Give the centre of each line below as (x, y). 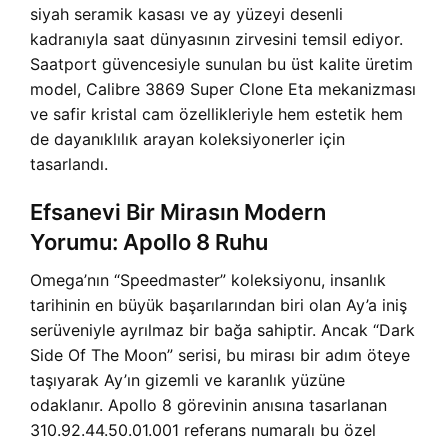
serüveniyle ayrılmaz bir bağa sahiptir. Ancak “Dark (222, 330)
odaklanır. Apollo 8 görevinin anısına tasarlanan (208, 405)
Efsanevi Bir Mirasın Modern (178, 212)
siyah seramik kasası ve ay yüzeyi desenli (186, 14)
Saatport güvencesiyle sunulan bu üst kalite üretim (221, 64)
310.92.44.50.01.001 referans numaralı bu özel (203, 430)
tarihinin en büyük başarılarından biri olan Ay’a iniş (218, 305)
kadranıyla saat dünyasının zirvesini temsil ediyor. (216, 39)
